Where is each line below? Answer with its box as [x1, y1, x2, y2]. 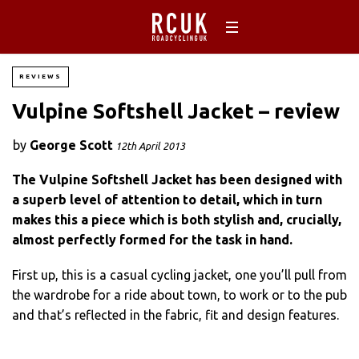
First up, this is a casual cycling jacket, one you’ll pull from [12, 267, 347, 282]
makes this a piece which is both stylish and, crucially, [12, 212, 341, 227]
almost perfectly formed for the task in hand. [12, 232, 292, 247]
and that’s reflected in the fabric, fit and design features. [12, 307, 339, 322]
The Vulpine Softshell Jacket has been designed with [12, 171, 342, 187]
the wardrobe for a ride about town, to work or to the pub [12, 287, 347, 302]
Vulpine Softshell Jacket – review [12, 99, 340, 123]
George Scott [30, 138, 113, 152]
